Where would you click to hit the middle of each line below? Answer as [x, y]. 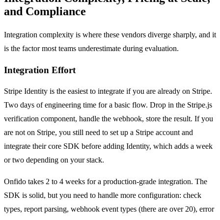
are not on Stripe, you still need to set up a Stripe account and [98, 133]
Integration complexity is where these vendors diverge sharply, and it [110, 34]
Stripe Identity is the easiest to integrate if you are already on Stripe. [108, 91]
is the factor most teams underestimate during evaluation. [91, 48]
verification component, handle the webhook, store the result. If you [109, 119]
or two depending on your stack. [54, 160]
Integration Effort [40, 70]
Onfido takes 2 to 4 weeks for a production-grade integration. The [106, 182]
